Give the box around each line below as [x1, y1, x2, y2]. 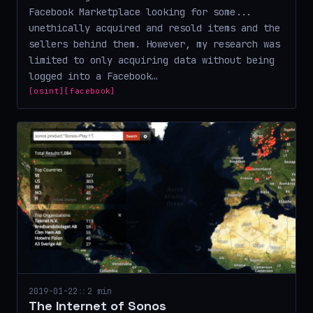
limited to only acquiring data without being [29, 53, 275, 66]
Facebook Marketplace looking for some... [29, 5, 252, 18]
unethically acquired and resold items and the [29, 21, 280, 34]
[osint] [29, 85, 65, 96]
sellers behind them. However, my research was [29, 37, 280, 50]
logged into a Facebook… [29, 69, 157, 82]
